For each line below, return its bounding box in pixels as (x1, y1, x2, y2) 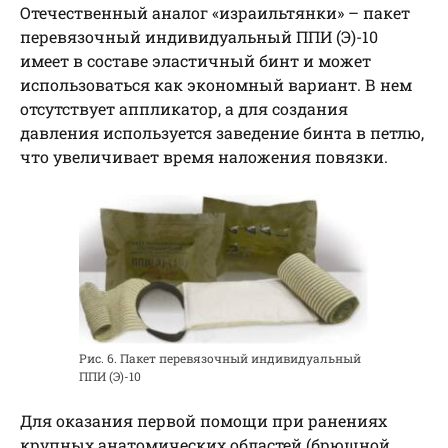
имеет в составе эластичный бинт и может (20, 50, 371, 72)
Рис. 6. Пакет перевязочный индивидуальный (79, 350, 361, 366)
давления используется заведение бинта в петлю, (20, 122, 424, 144)
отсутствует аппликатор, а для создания (20, 98, 348, 120)
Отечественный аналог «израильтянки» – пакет (20, 2, 410, 24)
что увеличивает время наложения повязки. (20, 146, 388, 168)
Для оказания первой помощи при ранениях (20, 410, 387, 431)
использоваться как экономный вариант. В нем (20, 74, 412, 96)
